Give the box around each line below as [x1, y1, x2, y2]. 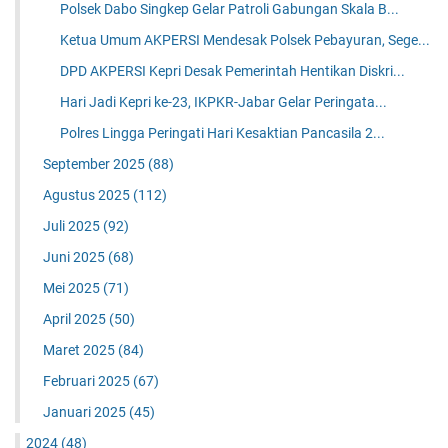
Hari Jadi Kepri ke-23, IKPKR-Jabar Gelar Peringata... [60, 94, 388, 111]
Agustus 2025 [42, 187, 133, 204]
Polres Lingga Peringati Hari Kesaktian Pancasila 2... [60, 125, 386, 142]
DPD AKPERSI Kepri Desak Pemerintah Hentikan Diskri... [60, 63, 406, 80]
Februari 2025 [42, 373, 133, 390]
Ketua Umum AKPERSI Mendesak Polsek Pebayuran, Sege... [60, 32, 431, 49]
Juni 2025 [42, 249, 108, 266]
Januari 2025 [42, 404, 129, 421]
